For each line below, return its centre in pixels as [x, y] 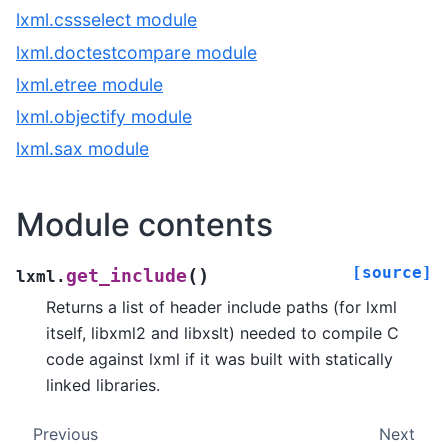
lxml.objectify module [104, 116]
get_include [126, 275]
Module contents [144, 225]
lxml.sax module [82, 149]
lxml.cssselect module [106, 20]
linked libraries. [103, 384]
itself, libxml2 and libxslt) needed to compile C [222, 332]
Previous [65, 433]
